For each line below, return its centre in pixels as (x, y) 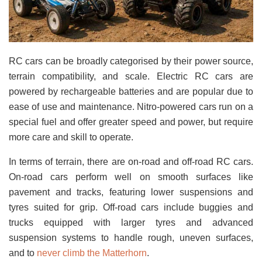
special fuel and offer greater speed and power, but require (131, 122)
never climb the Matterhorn (92, 253)
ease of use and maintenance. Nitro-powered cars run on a (131, 106)
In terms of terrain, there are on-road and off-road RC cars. (131, 161)
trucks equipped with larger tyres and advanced (131, 222)
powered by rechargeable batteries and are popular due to (131, 91)
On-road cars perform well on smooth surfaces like (131, 177)
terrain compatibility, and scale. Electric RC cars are (131, 76)
